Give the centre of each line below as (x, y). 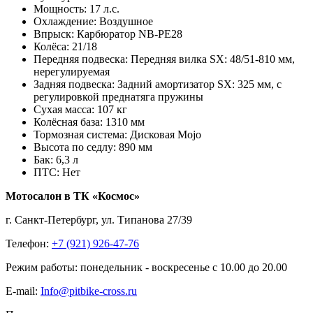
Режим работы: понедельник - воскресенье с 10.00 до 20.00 (146, 268)
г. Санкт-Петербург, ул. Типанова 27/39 (99, 220)
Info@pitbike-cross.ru (89, 291)
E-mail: (23, 291)
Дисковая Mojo (166, 135)
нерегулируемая (72, 72)
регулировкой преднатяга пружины (118, 97)
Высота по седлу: (75, 147)
